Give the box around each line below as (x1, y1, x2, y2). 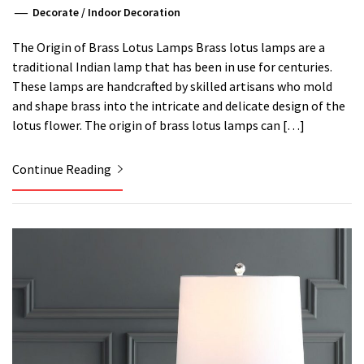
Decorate (32, 4, 80, 19)
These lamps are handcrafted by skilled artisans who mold (12, 77, 332, 94)
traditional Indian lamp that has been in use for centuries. (12, 58, 332, 75)
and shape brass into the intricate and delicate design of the (12, 97, 345, 114)
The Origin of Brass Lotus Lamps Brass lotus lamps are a (12, 38, 325, 55)
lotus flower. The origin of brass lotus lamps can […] (12, 116, 305, 133)
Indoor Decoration (88, 4, 181, 19)
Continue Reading (12, 160, 114, 177)
